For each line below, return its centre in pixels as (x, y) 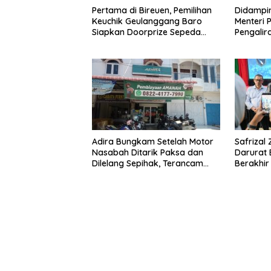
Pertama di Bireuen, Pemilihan (152, 10)
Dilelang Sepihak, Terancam (148, 164)
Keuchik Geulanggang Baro (147, 21)
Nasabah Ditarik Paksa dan (148, 153)
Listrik (104, 43)
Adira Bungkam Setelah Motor (153, 142)
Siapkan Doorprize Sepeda (146, 32)
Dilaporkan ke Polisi (132, 175)
